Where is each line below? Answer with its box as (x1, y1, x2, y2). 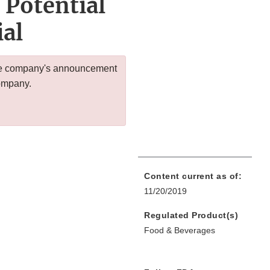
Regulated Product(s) (144, 210, 238, 221)
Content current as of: (144, 171, 242, 181)
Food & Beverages (144, 225, 215, 236)
